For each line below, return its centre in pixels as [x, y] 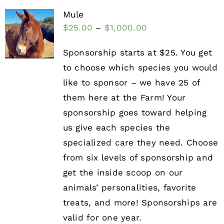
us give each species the [116, 128]
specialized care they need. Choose [140, 143]
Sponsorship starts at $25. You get [137, 53]
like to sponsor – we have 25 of [131, 83]
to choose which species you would [140, 68]
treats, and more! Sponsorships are [140, 203]
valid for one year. [102, 218]
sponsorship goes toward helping [135, 113]
